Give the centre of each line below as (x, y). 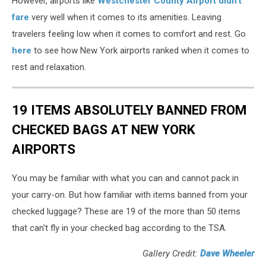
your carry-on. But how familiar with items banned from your (130, 195)
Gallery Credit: (171, 254)
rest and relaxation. (49, 67)
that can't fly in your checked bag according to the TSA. (119, 228)
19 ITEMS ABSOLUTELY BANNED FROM (129, 110)
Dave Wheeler (227, 254)
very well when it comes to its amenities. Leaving (125, 18)
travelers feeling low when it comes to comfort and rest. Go (129, 34)
